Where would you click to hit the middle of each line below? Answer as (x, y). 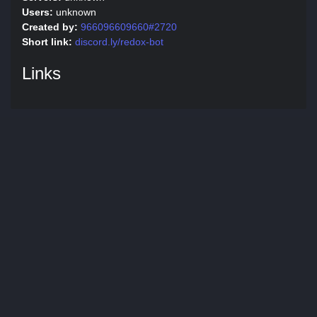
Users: (38, 12)
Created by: (50, 27)
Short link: (47, 42)
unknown (75, 12)
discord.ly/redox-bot (119, 42)
